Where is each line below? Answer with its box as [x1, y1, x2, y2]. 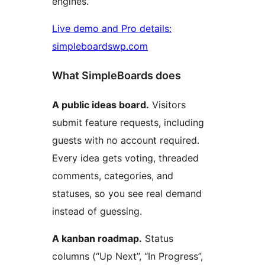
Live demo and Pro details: [52, 22, 172, 35]
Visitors [149, 99, 186, 111]
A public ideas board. [52, 99, 149, 111]
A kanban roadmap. [52, 232, 142, 245]
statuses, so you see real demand [52, 188, 202, 200]
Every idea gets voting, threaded [52, 152, 199, 164]
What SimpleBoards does [52, 69, 181, 82]
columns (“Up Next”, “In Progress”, [52, 250, 203, 263]
